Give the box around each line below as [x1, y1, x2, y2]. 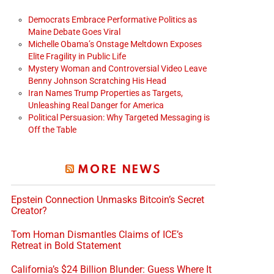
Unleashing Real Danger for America [28, 100, 164, 111]
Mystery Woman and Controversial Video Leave [28, 64, 207, 74]
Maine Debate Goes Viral [28, 27, 120, 37]
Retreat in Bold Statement [11, 240, 121, 252]
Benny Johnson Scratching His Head [28, 76, 166, 86]
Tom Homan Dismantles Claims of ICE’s [11, 229, 183, 241]
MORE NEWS [78, 164, 161, 176]
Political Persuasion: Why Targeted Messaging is [28, 113, 210, 123]
